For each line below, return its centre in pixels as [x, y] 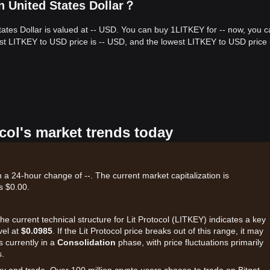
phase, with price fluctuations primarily [190, 242]
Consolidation [86, 242]
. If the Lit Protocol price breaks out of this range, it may [158, 231]
